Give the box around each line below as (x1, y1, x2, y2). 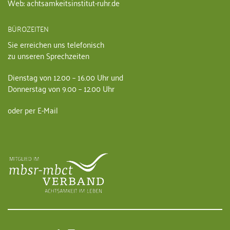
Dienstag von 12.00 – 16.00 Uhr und (8, 69, 123, 84)
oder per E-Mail (8, 102, 58, 117)
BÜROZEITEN (8, 22, 49, 35)
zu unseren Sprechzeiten (8, 48, 89, 63)
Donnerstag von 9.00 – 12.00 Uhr (8, 81, 114, 95)
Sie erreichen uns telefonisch (8, 36, 104, 51)
